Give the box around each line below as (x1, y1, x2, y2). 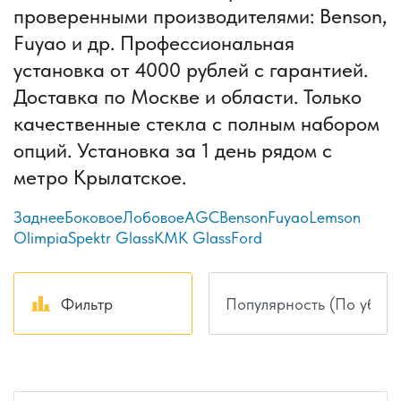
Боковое (64, 208, 123, 227)
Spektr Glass (68, 228, 154, 248)
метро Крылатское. (13, 165, 186, 191)
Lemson (309, 208, 361, 227)
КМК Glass (154, 228, 231, 248)
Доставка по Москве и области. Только (13, 84, 362, 110)
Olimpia (13, 228, 68, 248)
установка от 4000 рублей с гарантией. (13, 57, 368, 83)
